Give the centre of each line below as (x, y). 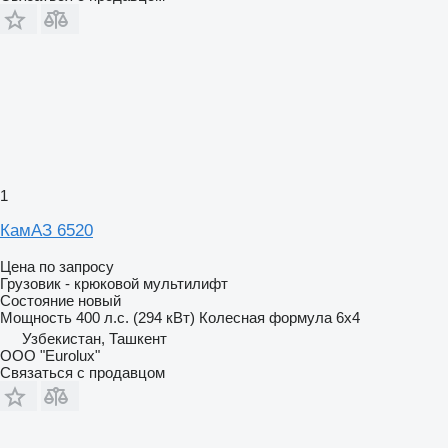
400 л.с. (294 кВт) (135, 317)
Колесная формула (265, 317)
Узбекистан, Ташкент (94, 338)
